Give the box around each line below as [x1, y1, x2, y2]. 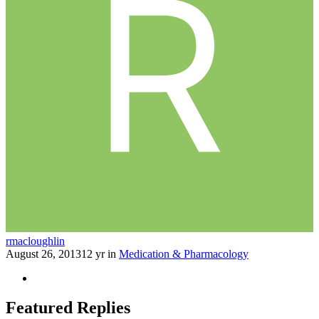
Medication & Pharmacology [119, 247, 249, 260]
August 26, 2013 [6, 247, 81, 260]
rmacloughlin [6, 234, 65, 247]
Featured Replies [6, 298, 130, 318]
